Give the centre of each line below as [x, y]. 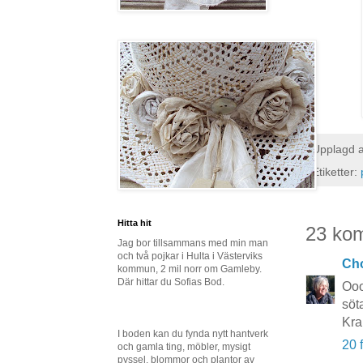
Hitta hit [135, 223]
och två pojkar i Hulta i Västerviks [190, 256]
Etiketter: [336, 171]
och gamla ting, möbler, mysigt [184, 347]
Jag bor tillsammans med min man [193, 243]
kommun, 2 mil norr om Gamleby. [190, 269]
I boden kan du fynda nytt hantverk [193, 334]
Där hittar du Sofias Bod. [171, 282]
